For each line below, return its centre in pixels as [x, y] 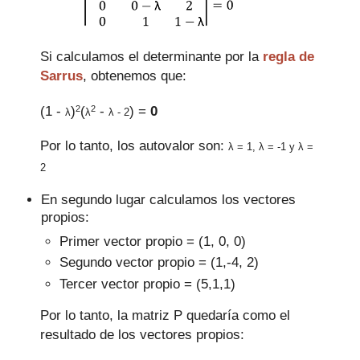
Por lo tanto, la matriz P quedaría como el [165, 315]
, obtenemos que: [135, 76]
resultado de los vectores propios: [142, 335]
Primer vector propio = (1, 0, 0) [152, 241]
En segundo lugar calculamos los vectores [169, 200]
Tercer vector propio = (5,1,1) [147, 283]
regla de [288, 57]
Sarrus [61, 76]
